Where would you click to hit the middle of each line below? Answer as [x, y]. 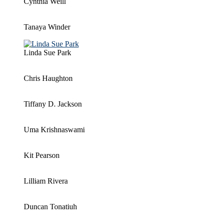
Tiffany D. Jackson [53, 104]
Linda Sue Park [47, 52]
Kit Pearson [41, 155]
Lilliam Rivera [46, 181]
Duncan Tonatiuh [50, 206]
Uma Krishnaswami [54, 129]
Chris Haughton [48, 78]
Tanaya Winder [47, 27]
